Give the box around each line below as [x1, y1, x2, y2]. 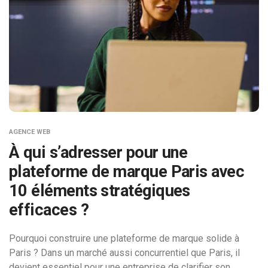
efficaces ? [9, 200, 89, 220]
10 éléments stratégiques [9, 181, 190, 201]
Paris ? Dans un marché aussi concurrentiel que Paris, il [9, 247, 240, 259]
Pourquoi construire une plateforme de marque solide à [9, 233, 239, 245]
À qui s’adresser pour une [9, 143, 188, 163]
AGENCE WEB [9, 128, 50, 136]
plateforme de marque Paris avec [9, 162, 245, 182]
